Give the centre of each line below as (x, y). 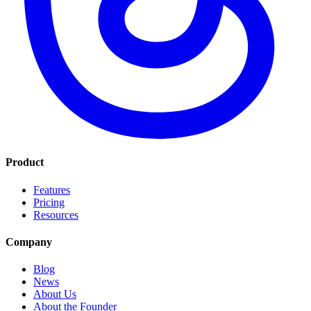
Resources (56, 215)
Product (25, 162)
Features (52, 190)
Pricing (49, 202)
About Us (55, 294)
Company (29, 242)
